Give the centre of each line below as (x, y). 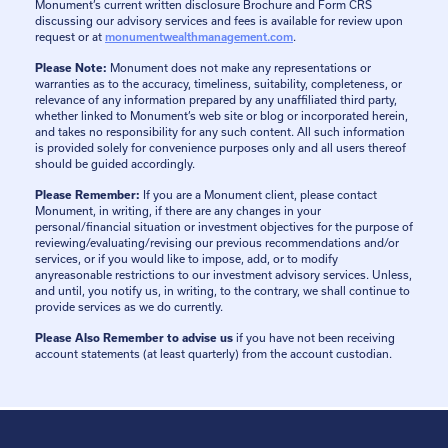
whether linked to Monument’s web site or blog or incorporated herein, (221, 115)
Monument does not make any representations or (239, 67)
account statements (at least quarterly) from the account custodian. (213, 353)
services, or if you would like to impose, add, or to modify (186, 258)
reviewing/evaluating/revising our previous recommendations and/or (217, 242)
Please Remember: (87, 194)
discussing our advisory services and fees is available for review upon (219, 20)
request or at (70, 36)
